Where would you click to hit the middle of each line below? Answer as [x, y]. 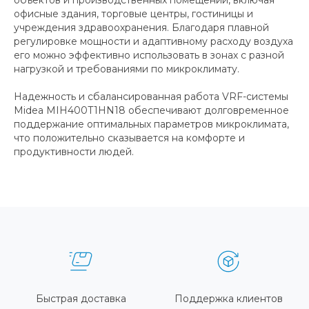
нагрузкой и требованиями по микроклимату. [127, 69]
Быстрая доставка [81, 298]
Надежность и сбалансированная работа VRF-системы [151, 96]
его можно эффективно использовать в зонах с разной [149, 55]
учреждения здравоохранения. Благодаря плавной [141, 27]
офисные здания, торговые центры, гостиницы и [133, 13]
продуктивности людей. [74, 151]
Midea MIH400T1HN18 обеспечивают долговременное [151, 110]
